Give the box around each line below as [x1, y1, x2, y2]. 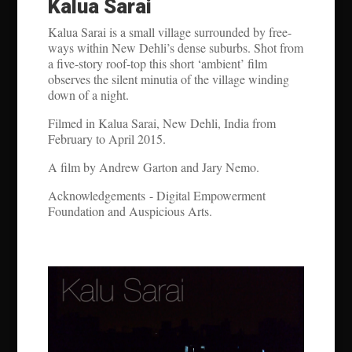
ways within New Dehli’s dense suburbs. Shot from [47, 39, 303, 57]
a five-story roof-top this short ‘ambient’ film [47, 55, 267, 72]
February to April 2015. [47, 130, 166, 148]
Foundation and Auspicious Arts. [47, 203, 212, 220]
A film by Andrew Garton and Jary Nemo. [47, 159, 259, 176]
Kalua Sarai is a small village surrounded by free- [47, 24, 291, 41]
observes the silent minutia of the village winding [47, 71, 289, 88]
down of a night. [47, 86, 129, 104]
